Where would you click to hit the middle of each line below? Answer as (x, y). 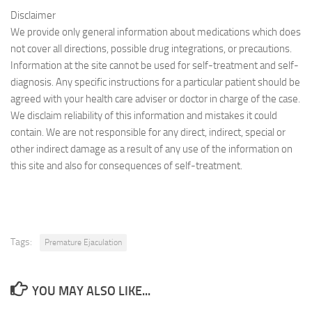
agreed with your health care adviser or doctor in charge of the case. (155, 99)
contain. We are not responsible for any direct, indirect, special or (148, 132)
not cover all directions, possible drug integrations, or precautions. (151, 49)
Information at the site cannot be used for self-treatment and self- (155, 65)
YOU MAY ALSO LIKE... (91, 291)
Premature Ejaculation (83, 242)
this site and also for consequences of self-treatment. (126, 166)
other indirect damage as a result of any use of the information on (151, 149)
